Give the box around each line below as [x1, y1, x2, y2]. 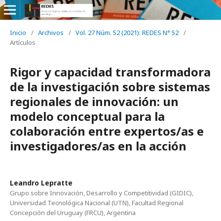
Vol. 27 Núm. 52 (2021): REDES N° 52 [75, 28, 179, 37]
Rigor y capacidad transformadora [10, 64, 211, 80]
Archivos [38, 28, 64, 37]
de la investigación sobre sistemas [10, 78, 210, 95]
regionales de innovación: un [10, 93, 179, 110]
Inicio [10, 28, 26, 37]
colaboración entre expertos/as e [10, 123, 204, 139]
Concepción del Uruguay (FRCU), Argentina [10, 208, 136, 217]
